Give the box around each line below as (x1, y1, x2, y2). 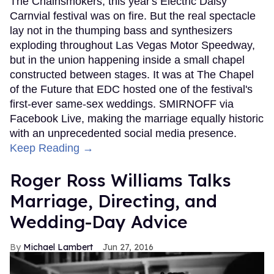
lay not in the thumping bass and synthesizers (10, 24, 232, 37)
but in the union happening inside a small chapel (10, 54, 245, 67)
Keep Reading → (10, 142, 94, 155)
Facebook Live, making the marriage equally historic (10, 113, 264, 125)
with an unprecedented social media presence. (10, 127, 237, 140)
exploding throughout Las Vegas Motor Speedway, (10, 39, 255, 52)
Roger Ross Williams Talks (10, 169, 231, 191)
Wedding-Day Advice (10, 211, 188, 233)
